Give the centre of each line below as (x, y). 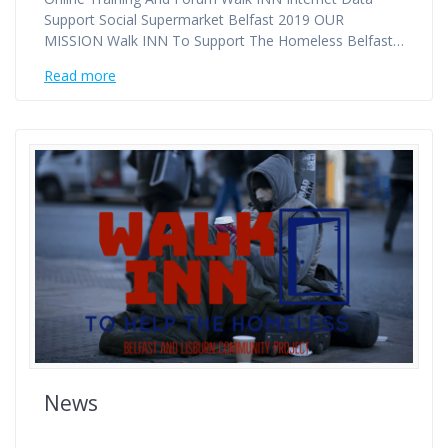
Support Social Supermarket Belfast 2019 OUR (194, 20)
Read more (80, 76)
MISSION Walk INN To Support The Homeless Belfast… (224, 41)
